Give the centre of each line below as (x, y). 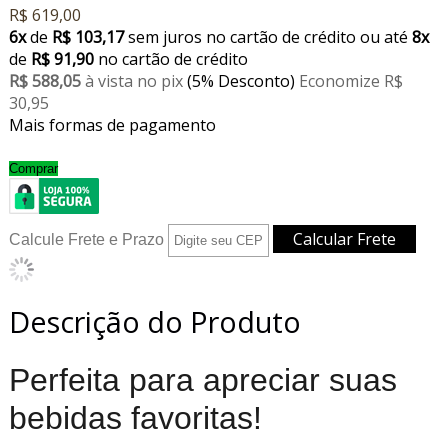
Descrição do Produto (154, 322)
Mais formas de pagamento (112, 125)
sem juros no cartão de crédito (241, 37)
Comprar (33, 169)
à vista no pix (135, 81)
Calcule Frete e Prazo (86, 240)
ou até (385, 37)
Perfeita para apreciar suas (202, 380)
